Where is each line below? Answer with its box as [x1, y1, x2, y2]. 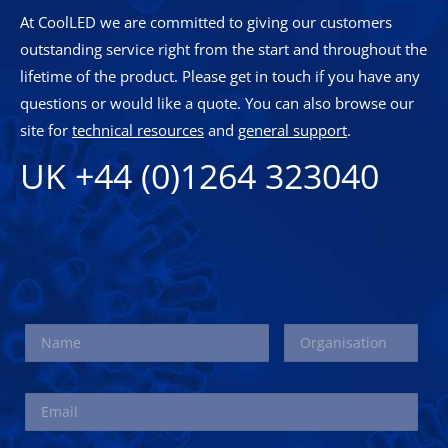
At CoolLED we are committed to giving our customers [20, 11, 392, 32]
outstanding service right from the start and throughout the [20, 38, 427, 59]
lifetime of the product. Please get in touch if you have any [20, 65, 420, 86]
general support [238, 119, 347, 140]
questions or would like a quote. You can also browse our [20, 92, 414, 113]
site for [20, 119, 72, 140]
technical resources [72, 119, 204, 140]
